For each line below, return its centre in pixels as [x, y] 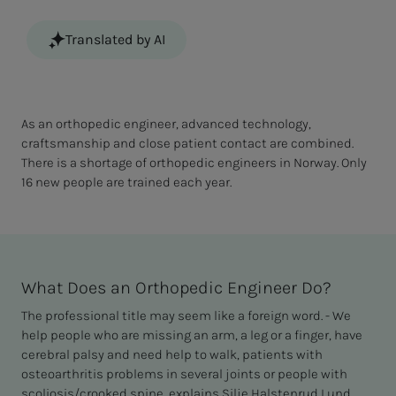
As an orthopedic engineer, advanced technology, [166, 124]
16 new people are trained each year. [126, 183]
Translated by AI [115, 40]
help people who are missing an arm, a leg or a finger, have [192, 335]
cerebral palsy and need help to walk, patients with [172, 355]
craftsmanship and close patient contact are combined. [187, 144]
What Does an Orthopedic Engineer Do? [176, 288]
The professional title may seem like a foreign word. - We [186, 316]
